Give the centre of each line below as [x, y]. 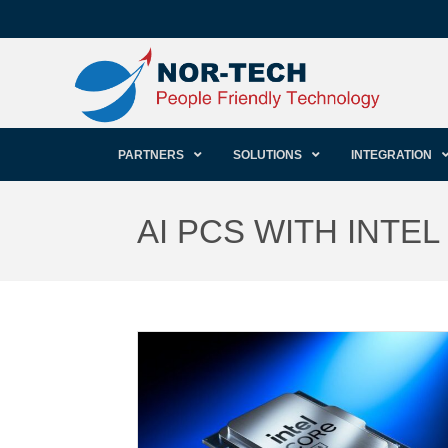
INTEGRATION [391, 154]
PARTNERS [150, 154]
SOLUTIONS [267, 154]
